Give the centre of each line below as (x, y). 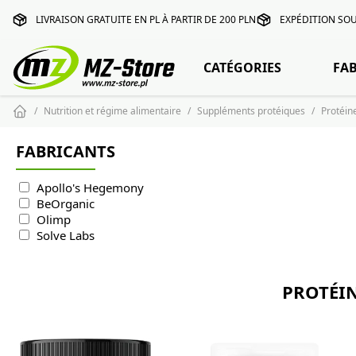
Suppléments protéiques (251, 111)
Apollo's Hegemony (90, 188)
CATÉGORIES (243, 68)
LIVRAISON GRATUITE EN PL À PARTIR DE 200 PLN (146, 19)
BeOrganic (66, 204)
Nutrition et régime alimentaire (112, 111)
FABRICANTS (66, 151)
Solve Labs (66, 236)
